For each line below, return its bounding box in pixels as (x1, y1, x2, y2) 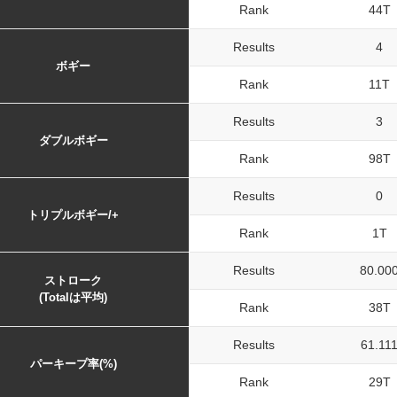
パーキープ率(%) (29, 357, 117, 370)
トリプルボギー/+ (27, 208, 119, 222)
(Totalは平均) (39, 291, 107, 304)
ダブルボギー (38, 134, 108, 147)
